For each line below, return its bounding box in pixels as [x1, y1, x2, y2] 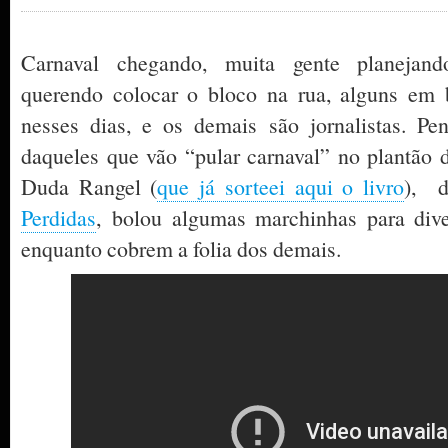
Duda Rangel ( [21, 172, 158, 201]
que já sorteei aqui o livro [157, 172, 405, 201]
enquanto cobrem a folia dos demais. [21, 234, 341, 263]
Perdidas [21, 203, 96, 232]
